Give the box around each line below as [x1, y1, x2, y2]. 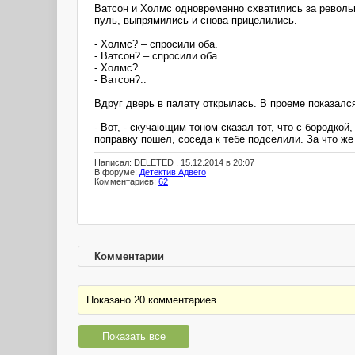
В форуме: [94, 167, 139, 177]
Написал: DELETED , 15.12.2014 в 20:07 [94, 158, 254, 168]
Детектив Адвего [139, 167, 206, 177]
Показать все [102, 330, 166, 342]
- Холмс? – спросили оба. [94, 37, 218, 50]
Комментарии [94, 250, 164, 262]
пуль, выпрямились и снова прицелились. [94, 13, 297, 26]
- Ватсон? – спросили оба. [94, 49, 220, 62]
